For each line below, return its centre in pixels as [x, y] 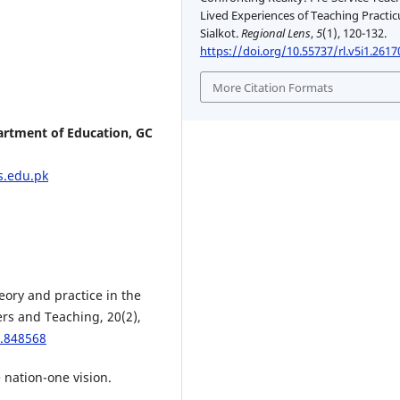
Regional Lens [276, 33]
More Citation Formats [273, 87]
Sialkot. [221, 33]
